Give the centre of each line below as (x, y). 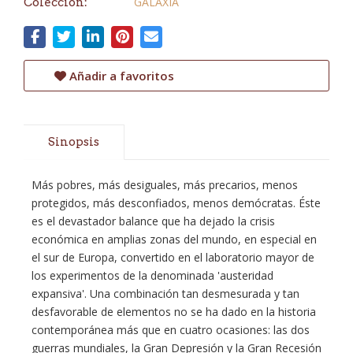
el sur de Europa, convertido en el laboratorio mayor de (173, 257)
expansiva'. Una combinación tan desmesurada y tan (165, 294)
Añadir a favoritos (120, 76)
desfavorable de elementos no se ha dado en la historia (174, 312)
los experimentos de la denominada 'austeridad (152, 275)
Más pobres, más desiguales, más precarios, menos (165, 185)
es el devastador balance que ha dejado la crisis (153, 221)
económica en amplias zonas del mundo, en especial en (174, 239)
